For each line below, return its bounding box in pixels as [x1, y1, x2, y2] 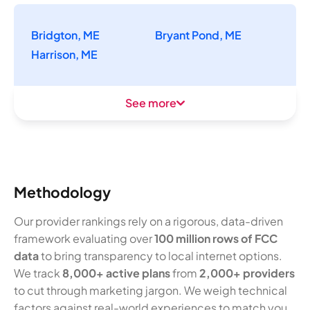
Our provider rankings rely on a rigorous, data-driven [14, 213, 283, 228]
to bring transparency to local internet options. [39, 248, 282, 263]
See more [125, 95, 176, 111]
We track [14, 265, 62, 280]
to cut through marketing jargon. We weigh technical [14, 282, 287, 298]
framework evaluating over [14, 230, 154, 246]
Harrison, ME [31, 47, 98, 62]
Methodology [14, 182, 111, 201]
